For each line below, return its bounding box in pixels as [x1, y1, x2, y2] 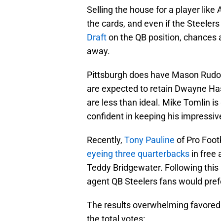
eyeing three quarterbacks [87, 148, 189, 159]
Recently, [87, 135, 124, 146]
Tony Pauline [124, 135, 175, 146]
